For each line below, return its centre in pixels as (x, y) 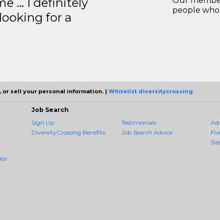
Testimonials (138, 123)
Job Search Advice (147, 133)
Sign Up (43, 123)
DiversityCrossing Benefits (68, 133)
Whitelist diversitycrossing (151, 92)
